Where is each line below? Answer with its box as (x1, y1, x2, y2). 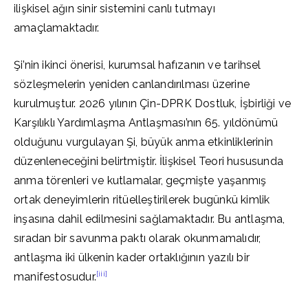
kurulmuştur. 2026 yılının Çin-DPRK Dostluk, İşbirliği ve (14, 97, 291, 110)
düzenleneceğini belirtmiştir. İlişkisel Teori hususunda (14, 155, 283, 168)
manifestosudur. (14, 270, 96, 283)
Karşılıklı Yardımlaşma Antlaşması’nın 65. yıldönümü (14, 116, 278, 129)
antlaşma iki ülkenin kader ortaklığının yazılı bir (14, 251, 250, 264)
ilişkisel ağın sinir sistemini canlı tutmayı (14, 2, 215, 15)
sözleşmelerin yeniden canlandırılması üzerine (14, 78, 250, 91)
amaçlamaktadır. (14, 21, 102, 34)
